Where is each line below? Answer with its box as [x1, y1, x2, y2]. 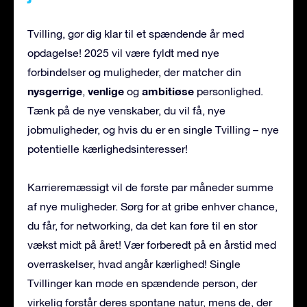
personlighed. [194, 85, 263, 98]
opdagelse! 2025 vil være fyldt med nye [27, 47, 219, 60]
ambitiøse [142, 84, 194, 98]
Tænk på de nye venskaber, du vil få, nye [27, 104, 225, 117]
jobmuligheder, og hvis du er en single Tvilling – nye [27, 123, 279, 136]
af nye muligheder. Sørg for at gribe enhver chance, [27, 200, 278, 213]
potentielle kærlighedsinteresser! [27, 143, 188, 156]
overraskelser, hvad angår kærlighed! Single [27, 258, 241, 271]
